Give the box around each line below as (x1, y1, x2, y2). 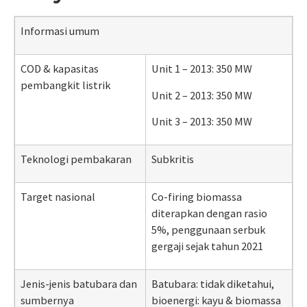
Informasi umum (21, 24, 99, 38)
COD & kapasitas (21, 62, 99, 76)
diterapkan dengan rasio (151, 206, 267, 221)
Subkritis (151, 152, 194, 167)
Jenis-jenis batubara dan (21, 277, 137, 291)
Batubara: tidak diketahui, (151, 277, 274, 291)
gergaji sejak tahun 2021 (151, 239, 263, 254)
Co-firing (151, 190, 194, 204)
